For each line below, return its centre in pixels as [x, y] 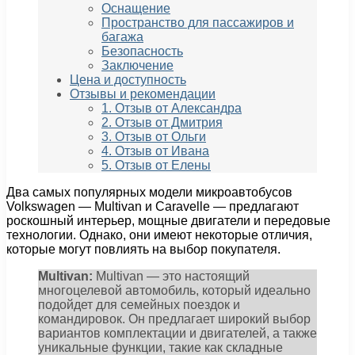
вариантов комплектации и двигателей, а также [177, 334]
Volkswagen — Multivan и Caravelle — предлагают [153, 207]
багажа [122, 37]
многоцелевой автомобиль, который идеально [174, 291]
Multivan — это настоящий [171, 277]
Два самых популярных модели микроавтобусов [149, 193]
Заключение [137, 66]
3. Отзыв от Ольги [154, 137]
